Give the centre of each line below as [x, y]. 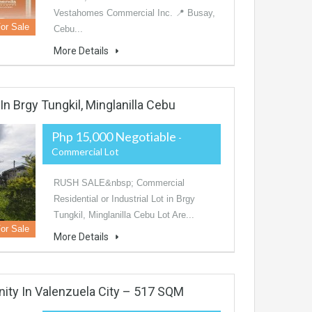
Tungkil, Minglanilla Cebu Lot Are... [124, 215]
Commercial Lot [85, 152]
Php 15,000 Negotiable [115, 137]
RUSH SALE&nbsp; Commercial [119, 183]
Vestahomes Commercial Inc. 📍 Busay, [134, 13]
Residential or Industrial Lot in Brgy [124, 199]
